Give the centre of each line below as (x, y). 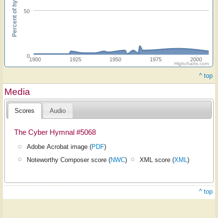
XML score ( (157, 160)
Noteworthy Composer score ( (69, 160)
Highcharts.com (191, 64)
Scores (25, 111)
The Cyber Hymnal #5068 (55, 132)
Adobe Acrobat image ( (59, 147)
